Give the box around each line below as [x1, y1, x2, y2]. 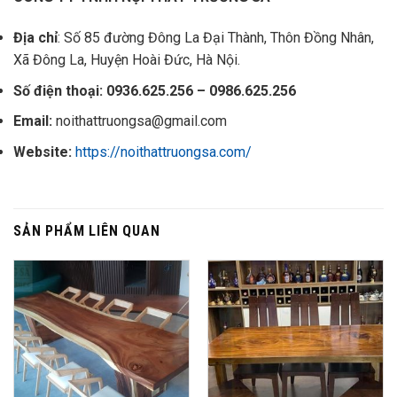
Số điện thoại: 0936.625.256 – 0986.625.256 [13, 82, 296, 99]
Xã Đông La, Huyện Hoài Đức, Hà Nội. [13, 51, 240, 69]
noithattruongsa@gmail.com [56, 113, 227, 130]
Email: [13, 113, 56, 130]
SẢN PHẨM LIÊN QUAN [13, 222, 160, 239]
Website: [13, 144, 72, 161]
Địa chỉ [13, 29, 58, 47]
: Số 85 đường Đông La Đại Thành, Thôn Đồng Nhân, [58, 29, 374, 47]
